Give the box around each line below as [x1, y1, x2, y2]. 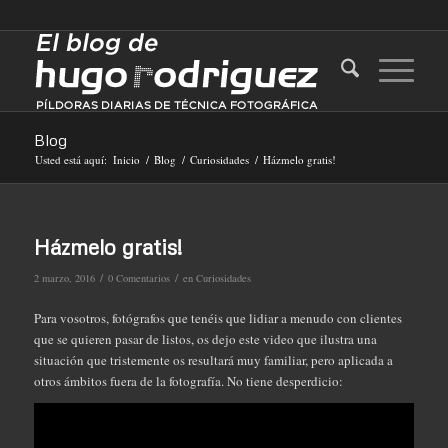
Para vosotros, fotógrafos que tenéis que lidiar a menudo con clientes [33, 309, 402, 328]
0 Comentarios [107, 271, 170, 285]
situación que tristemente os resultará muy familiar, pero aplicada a [33, 351, 393, 370]
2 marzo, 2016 [33, 271, 95, 285]
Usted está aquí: [34, 152, 107, 167]
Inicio [112, 152, 140, 167]
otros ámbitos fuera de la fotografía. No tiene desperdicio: [33, 372, 343, 391]
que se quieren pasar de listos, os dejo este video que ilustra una [33, 330, 377, 349]
